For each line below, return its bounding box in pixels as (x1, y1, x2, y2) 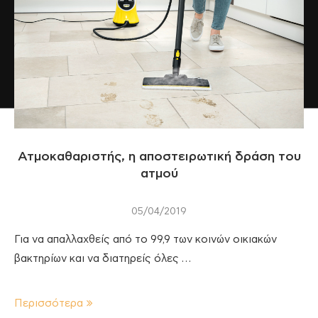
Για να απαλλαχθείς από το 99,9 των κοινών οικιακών (14, 234, 277, 245)
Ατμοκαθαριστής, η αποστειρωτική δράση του (17, 150, 301, 163)
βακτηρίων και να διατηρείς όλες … (14, 253, 191, 264)
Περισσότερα (14, 297, 83, 309)
